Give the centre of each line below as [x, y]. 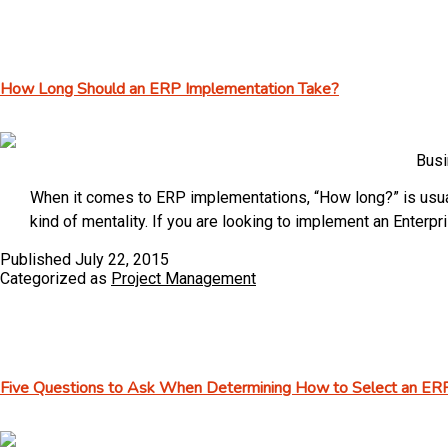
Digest [380, 18]
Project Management [183, 279]
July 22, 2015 [122, 260]
